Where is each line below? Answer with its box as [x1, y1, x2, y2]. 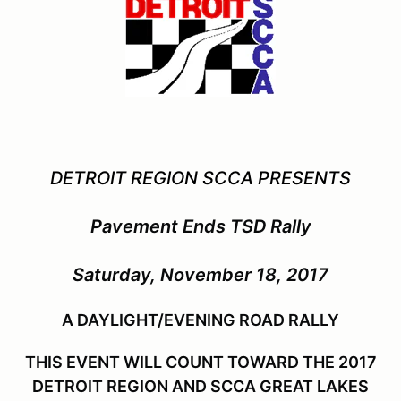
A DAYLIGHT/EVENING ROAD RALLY [62, 310, 339, 329]
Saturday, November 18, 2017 [73, 263, 328, 286]
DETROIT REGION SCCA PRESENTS [50, 166, 351, 189]
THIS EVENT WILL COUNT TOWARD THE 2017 [24, 352, 377, 371]
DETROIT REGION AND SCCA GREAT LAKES [32, 376, 369, 396]
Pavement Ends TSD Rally [90, 215, 311, 237]
